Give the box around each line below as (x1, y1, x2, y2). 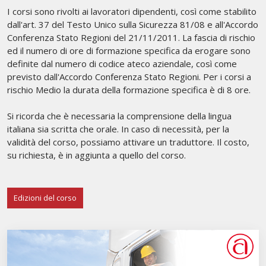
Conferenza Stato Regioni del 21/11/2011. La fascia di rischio (7, 31, 255, 43)
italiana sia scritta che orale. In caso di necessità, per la (7, 123, 229, 135)
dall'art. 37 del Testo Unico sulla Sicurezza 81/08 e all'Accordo (7, 18, 258, 30)
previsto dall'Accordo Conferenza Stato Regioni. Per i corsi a (7, 71, 251, 83)
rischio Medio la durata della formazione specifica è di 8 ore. (7, 84, 251, 96)
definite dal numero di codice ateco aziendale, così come (7, 58, 237, 69)
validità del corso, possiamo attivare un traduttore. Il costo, (7, 136, 249, 148)
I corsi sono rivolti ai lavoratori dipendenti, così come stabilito (7, 5, 256, 17)
